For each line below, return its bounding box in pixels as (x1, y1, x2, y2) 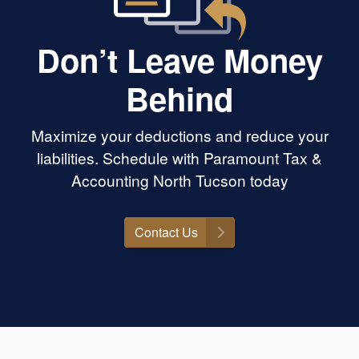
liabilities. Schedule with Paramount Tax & (37, 147, 322, 169)
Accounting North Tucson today (71, 169, 288, 192)
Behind (126, 75, 233, 122)
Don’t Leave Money (36, 37, 323, 83)
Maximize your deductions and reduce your (30, 124, 329, 147)
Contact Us (135, 223, 198, 242)
